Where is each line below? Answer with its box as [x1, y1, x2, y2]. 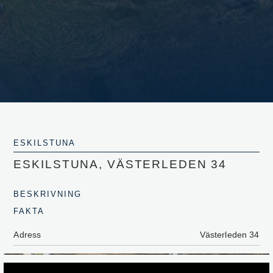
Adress [13, 229, 41, 239]
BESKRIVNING [13, 189, 82, 199]
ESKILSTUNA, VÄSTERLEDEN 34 [13, 157, 227, 171]
